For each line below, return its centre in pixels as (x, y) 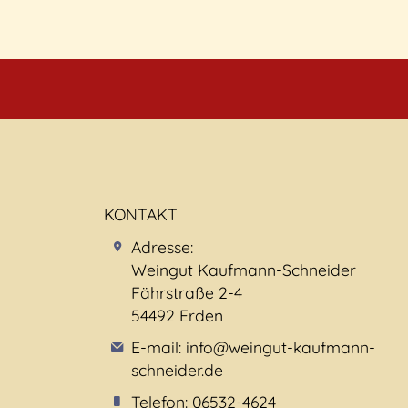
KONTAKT (141, 214)
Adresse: (162, 247)
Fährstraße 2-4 (186, 292)
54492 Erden (177, 315)
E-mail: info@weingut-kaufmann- (253, 347)
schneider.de (177, 370)
